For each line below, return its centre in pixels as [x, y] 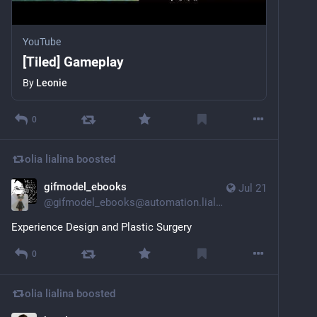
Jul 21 [253, 188]
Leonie [52, 82]
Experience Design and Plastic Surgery [102, 227]
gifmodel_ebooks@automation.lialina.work [134, 202]
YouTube [42, 41]
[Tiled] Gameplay [73, 62]
